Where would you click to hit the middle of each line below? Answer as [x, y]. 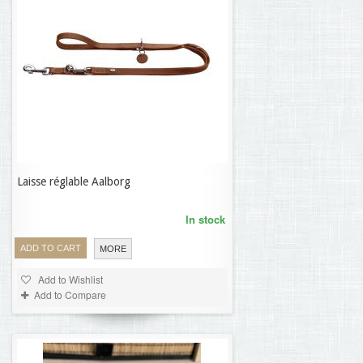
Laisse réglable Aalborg [74, 181]
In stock [205, 219]
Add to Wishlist [69, 279]
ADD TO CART [51, 248]
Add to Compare [70, 295]
